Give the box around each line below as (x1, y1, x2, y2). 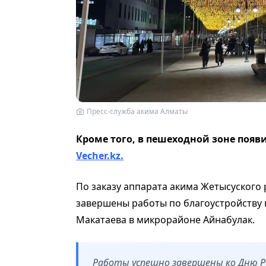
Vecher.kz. (76, 148, 123, 162)
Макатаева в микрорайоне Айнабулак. (76, 213, 255, 226)
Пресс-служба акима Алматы (87, 106, 188, 116)
